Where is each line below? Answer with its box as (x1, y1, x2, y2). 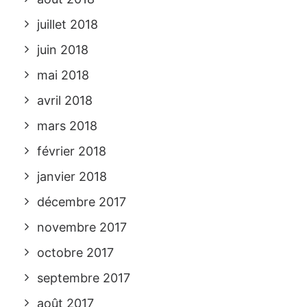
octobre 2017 (37, 245, 114, 260)
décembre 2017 (37, 195, 126, 209)
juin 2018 (37, 42, 88, 57)
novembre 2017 (37, 220, 127, 234)
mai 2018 (37, 68, 89, 82)
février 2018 (37, 144, 106, 158)
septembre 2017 (37, 271, 130, 285)
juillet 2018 (37, 17, 98, 32)
